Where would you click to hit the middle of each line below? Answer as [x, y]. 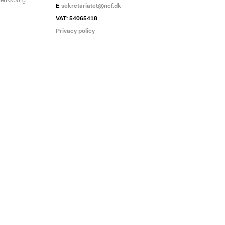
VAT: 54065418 [77, 19]
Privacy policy [75, 31]
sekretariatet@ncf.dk [91, 6]
